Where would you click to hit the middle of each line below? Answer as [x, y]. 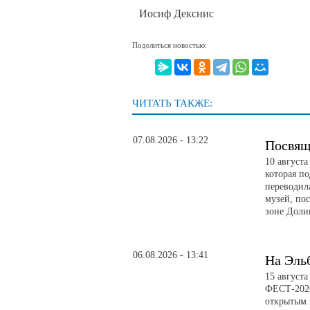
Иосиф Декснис [176, 13]
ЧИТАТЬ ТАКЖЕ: [172, 103]
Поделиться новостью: [170, 45]
